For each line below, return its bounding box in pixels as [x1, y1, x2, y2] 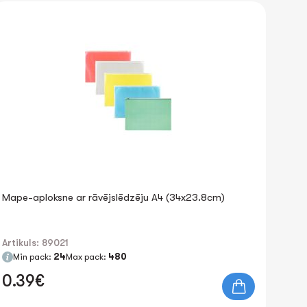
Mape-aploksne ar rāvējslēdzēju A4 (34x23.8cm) [1, 191, 225, 204]
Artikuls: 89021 [1, 237, 69, 248]
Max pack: [65, 251, 108, 262]
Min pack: [12, 251, 53, 262]
